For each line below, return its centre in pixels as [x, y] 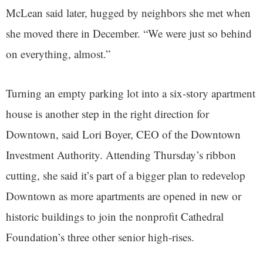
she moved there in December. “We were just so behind [129, 33]
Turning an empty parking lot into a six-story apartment [131, 93]
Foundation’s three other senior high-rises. [100, 237]
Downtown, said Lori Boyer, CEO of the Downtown [123, 134]
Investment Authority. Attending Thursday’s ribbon [121, 155]
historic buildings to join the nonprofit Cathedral [115, 217]
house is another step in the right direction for [107, 114]
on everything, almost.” [58, 54]
